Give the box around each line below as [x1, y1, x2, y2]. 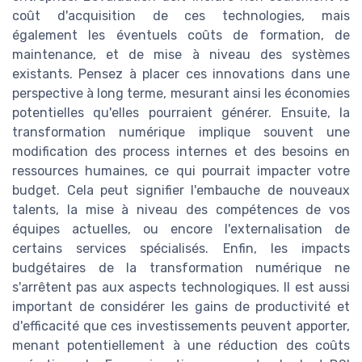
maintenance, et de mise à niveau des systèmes [12, 47, 350, 63]
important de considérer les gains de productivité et [12, 299, 350, 315]
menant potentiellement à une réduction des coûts [12, 338, 350, 354]
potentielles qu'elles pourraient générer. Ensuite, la [12, 105, 350, 121]
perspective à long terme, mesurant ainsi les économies [12, 86, 350, 102]
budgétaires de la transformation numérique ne [12, 260, 350, 276]
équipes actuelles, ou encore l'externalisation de [12, 221, 350, 238]
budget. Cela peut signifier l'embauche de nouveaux [12, 183, 350, 199]
